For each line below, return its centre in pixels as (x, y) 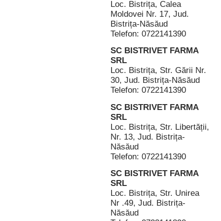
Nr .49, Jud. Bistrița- (148, 203)
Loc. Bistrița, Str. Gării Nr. (158, 71)
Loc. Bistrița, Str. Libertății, (160, 127)
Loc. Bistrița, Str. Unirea (155, 193)
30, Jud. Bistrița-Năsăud (155, 80)
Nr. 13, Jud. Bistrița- (148, 137)
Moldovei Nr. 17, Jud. (150, 14)
